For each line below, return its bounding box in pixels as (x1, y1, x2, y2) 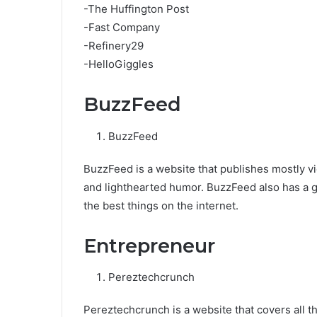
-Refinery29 (83, 39, 144, 53)
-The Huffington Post (83, 2, 189, 16)
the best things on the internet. (83, 198, 238, 212)
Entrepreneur (83, 234, 215, 258)
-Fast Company (83, 21, 160, 35)
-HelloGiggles (83, 57, 154, 71)
